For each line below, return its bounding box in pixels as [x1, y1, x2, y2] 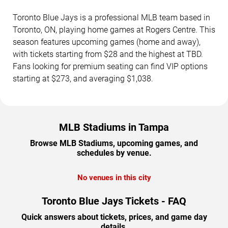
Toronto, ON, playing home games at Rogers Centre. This [13, 24, 215, 35]
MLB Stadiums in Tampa [59, 121, 169, 133]
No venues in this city [77, 173, 151, 182]
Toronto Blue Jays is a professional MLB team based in [13, 12, 210, 22]
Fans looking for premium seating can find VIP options [13, 61, 208, 71]
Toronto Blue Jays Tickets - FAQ [42, 194, 186, 207]
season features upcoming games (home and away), [13, 37, 201, 47]
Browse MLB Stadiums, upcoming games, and [30, 138, 198, 148]
